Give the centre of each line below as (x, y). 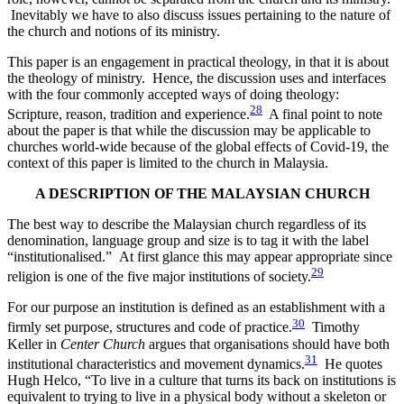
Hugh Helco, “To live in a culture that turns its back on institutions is (202, 380)
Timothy (332, 327)
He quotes (350, 363)
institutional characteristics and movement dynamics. (156, 363)
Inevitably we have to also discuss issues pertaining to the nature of (199, 14)
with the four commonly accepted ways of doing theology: (173, 94)
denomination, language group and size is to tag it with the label (188, 240)
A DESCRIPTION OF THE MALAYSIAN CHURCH (202, 193)
